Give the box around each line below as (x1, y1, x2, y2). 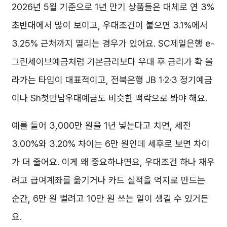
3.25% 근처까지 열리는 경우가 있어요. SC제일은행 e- (12, 37, 214, 49)
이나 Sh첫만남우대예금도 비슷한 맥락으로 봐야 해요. (12, 92, 207, 103)
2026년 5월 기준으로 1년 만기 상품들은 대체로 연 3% (12, 1, 214, 12)
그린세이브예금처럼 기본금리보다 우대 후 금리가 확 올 (12, 56, 213, 67)
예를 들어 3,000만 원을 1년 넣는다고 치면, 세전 (12, 120, 191, 131)
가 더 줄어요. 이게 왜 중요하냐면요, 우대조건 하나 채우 (12, 156, 215, 167)
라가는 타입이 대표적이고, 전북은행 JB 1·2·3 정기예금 (12, 74, 212, 85)
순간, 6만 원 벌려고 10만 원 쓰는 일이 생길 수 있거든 (12, 193, 209, 204)
